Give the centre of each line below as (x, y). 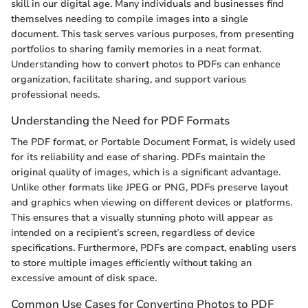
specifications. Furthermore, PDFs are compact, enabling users (154, 247)
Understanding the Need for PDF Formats (120, 120)
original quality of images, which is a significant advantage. (146, 172)
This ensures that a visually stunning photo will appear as (142, 217)
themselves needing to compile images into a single (130, 19)
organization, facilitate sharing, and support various (129, 79)
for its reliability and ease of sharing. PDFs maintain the (138, 157)
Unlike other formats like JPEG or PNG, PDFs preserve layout (150, 187)
